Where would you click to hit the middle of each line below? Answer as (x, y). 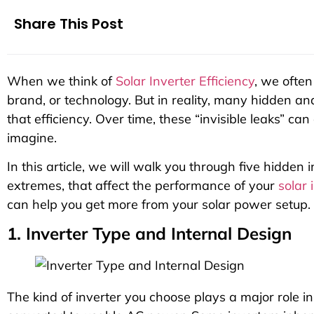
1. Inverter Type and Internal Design (149, 234)
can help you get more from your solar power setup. (159, 205)
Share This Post (69, 23)
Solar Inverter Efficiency (185, 81)
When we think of (61, 81)
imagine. (32, 137)
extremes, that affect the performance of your (143, 186)
